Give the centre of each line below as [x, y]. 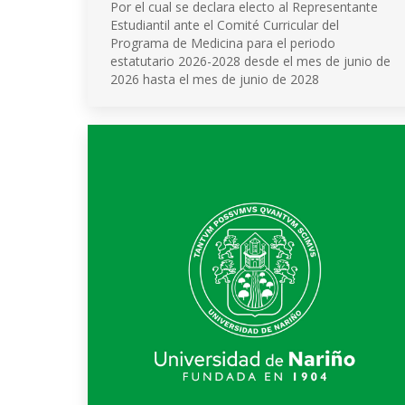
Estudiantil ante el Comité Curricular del [225, 25]
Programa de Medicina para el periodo [223, 43]
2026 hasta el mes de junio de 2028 [215, 79]
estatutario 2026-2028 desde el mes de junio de [250, 61]
